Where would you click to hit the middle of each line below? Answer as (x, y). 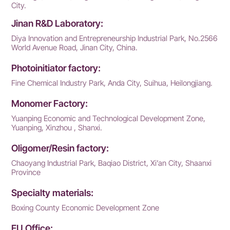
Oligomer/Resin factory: (60, 148)
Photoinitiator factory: (56, 68)
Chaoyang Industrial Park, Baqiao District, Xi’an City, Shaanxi (112, 163)
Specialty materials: (53, 193)
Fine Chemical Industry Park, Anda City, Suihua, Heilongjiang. (112, 83)
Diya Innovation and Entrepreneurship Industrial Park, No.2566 (115, 39)
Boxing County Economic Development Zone (85, 208)
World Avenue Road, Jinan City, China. (75, 48)
